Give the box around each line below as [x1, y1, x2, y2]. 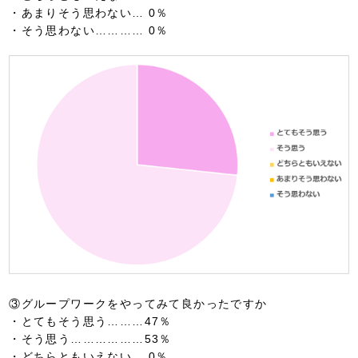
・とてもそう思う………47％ [9, 315, 172, 328]
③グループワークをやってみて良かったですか [9, 297, 268, 311]
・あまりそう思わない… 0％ [9, 6, 169, 19]
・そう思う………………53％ [9, 332, 172, 346]
